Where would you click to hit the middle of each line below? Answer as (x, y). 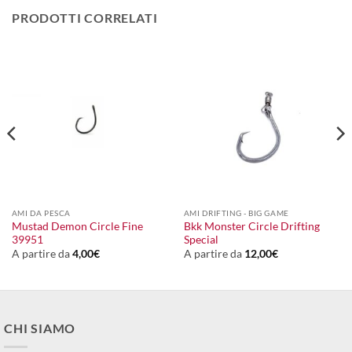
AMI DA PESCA (41, 213)
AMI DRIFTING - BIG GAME (236, 213)
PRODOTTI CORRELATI (85, 18)
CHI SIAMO (40, 328)
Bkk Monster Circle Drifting (251, 226)
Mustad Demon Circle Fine (77, 226)
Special (201, 239)
